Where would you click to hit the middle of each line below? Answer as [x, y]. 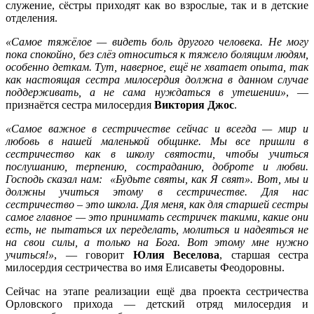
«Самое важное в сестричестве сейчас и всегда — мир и [157, 129]
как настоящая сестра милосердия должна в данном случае [157, 80]
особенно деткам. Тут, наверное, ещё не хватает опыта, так [157, 67]
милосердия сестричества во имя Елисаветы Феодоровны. [145, 268]
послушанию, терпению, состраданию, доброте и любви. [157, 167]
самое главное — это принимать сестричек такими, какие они [157, 217]
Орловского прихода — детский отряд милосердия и [157, 304]
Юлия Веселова [176, 255]
